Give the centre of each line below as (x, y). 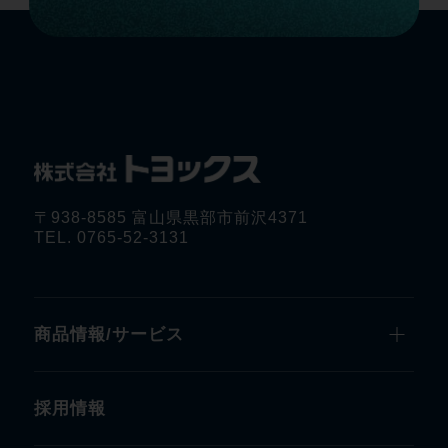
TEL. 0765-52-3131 (111, 238)
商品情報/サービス (108, 335)
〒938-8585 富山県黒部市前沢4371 (170, 218)
